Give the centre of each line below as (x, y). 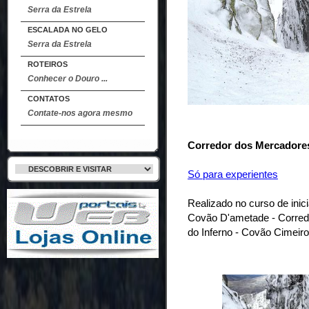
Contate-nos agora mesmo (80, 113)
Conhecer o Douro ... (68, 79)
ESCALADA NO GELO (68, 30)
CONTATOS (49, 99)
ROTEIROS (48, 64)
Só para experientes (233, 174)
